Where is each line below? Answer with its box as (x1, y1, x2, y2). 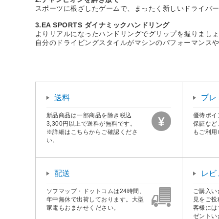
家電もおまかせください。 (46, 204, 120, 211)
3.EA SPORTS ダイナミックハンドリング (35, 21, 170, 29)
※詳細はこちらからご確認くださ (46, 128, 138, 135)
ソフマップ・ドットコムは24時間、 (46, 187, 146, 195)
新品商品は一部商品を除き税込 (46, 111, 132, 119)
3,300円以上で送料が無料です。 (46, 120, 136, 127)
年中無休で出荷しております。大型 (46, 196, 144, 203)
